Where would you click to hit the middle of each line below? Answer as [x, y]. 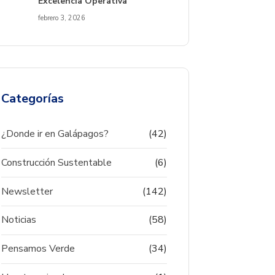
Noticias [19, 220]
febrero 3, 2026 [62, 18]
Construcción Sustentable [56, 162]
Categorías [33, 99]
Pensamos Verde [38, 249]
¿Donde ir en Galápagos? [55, 134]
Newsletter [27, 191]
